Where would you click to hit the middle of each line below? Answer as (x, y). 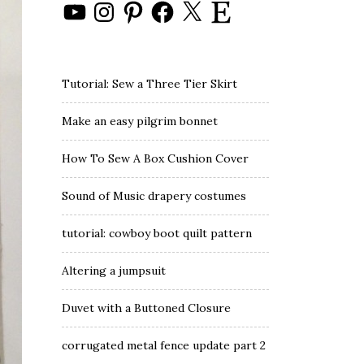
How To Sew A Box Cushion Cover (155, 158)
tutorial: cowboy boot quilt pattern (157, 233)
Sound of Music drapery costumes (154, 196)
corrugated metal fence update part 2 (164, 345)
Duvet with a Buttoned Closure (146, 308)
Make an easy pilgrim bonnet (140, 121)
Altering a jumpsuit (114, 271)
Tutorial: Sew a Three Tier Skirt (149, 84)
